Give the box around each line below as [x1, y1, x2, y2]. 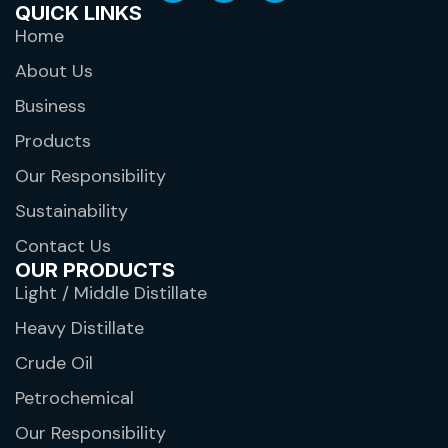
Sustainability [15, 198, 128, 223]
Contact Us [15, 233, 111, 258]
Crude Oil [15, 350, 93, 375]
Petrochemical [15, 385, 134, 410]
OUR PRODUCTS [15, 257, 175, 282]
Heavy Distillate [15, 315, 144, 340]
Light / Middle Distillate [15, 280, 207, 305]
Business [15, 93, 86, 118]
